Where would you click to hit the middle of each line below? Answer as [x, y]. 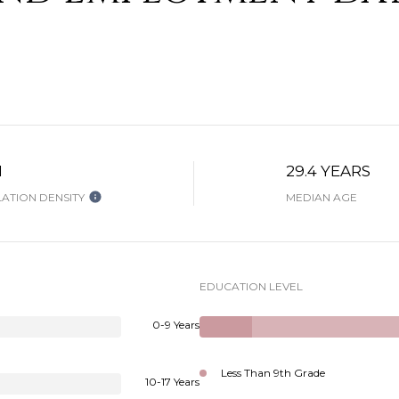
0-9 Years [176, 325]
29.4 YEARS [328, 171]
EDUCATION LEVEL [251, 286]
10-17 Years [172, 382]
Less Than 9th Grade [273, 373]
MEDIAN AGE [321, 197]
